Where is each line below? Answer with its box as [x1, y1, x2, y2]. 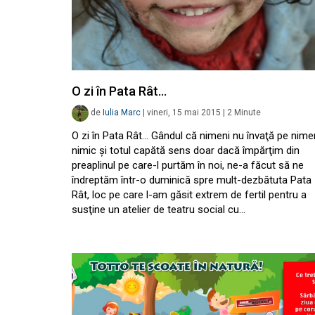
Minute [234, 108, 261, 118]
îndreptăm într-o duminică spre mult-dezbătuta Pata [72, 174, 311, 186]
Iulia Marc [103, 108, 141, 118]
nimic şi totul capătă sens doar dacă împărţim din [72, 144, 300, 157]
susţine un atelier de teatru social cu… [72, 203, 245, 216]
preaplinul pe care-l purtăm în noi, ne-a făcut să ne [72, 159, 304, 172]
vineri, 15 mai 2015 [147, 108, 221, 118]
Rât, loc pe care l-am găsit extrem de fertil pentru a [72, 188, 307, 201]
